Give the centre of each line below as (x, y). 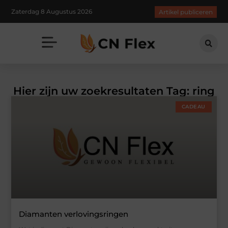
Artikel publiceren (186, 12)
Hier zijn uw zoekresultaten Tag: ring (114, 91)
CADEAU (193, 106)
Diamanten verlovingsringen (74, 214)
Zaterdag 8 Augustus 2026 (52, 11)
